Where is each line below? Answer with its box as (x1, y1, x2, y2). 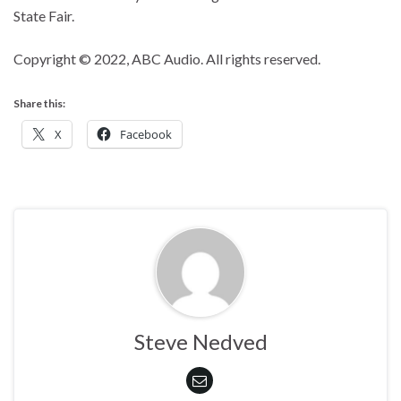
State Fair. (13, 7, 77, 25)
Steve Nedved (133, 328, 268, 355)
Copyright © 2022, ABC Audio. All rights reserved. (13, 50, 320, 68)
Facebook (120, 126, 172, 143)
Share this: (13, 97, 65, 111)
